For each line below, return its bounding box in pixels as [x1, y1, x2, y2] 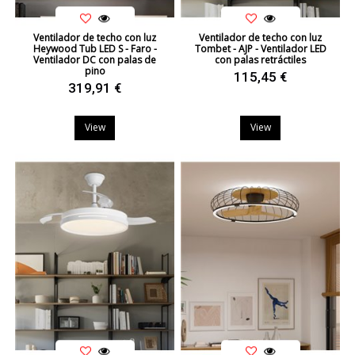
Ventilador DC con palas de [33, 53, 156, 67]
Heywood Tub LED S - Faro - [32, 42, 157, 56]
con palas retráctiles [215, 53, 306, 67]
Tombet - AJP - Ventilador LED [194, 42, 326, 56]
